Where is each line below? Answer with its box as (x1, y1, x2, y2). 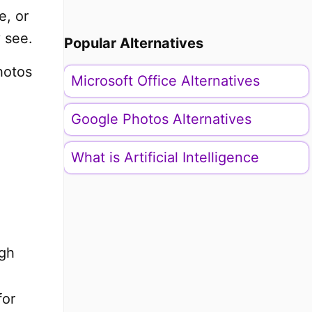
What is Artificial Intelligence (70, 149, 259, 166)
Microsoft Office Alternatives (70, 72, 260, 89)
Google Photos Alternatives (70, 111, 251, 127)
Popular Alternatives (63, 35, 203, 52)
